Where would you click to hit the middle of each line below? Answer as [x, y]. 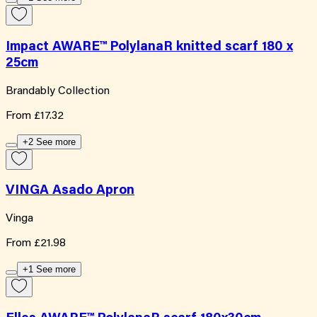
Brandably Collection [58, 91]
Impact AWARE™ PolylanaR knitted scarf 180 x [149, 47]
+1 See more [49, 270]
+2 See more [49, 142]
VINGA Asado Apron [70, 191]
